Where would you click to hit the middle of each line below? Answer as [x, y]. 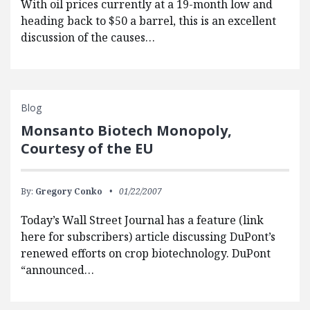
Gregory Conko [69, 192]
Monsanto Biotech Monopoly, [126, 131]
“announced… [57, 270]
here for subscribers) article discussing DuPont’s [148, 237]
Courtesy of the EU [87, 149]
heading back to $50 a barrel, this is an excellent [148, 21]
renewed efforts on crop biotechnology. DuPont [146, 254]
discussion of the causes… [88, 38]
